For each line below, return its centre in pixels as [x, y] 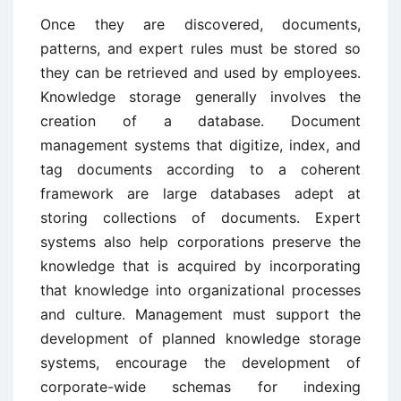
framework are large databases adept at [200, 193]
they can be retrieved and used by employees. [200, 72]
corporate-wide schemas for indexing [200, 386]
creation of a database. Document [200, 120]
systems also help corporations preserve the [200, 241]
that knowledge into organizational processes [200, 290]
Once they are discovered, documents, [200, 24]
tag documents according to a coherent [200, 169]
